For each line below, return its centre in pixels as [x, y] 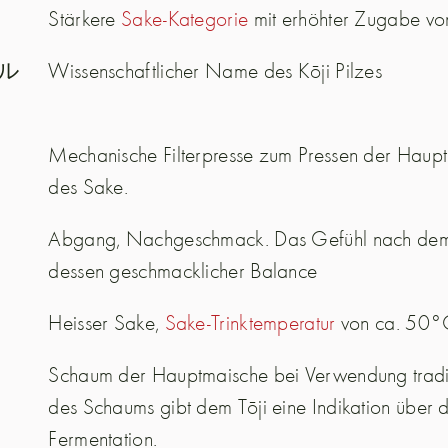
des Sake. [88, 186]
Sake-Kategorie [185, 18]
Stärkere [85, 18]
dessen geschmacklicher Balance [183, 270]
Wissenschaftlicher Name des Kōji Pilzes [215, 70]
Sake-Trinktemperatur [250, 322]
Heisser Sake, [106, 322]
